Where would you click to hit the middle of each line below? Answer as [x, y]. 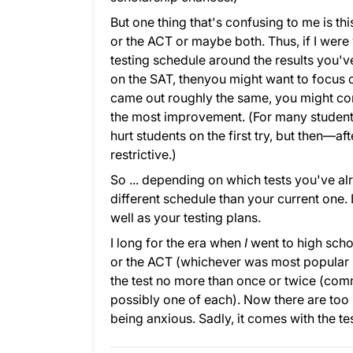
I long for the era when [176, 243]
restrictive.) [143, 154]
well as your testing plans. [186, 217]
